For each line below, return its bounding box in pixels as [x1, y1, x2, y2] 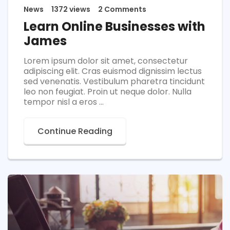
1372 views [51, 4, 90, 15]
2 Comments [98, 4, 146, 15]
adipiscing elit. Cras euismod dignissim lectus [24, 65, 202, 78]
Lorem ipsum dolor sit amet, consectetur [24, 55, 188, 67]
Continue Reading [37, 125, 112, 138]
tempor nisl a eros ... [24, 96, 104, 108]
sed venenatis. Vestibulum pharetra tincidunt [24, 75, 205, 88]
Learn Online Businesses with [24, 18, 205, 35]
